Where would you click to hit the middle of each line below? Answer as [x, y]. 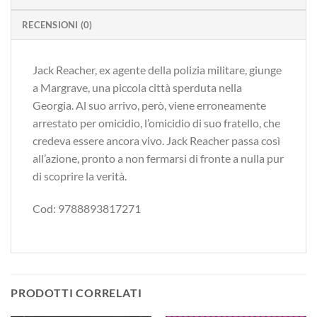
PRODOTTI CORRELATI [76, 293]
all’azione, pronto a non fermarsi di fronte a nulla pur [158, 158]
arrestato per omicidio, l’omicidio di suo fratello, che [156, 122]
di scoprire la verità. [80, 175]
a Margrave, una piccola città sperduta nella [137, 87]
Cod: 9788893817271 [87, 208]
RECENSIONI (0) [57, 24]
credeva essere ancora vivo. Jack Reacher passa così [156, 140]
